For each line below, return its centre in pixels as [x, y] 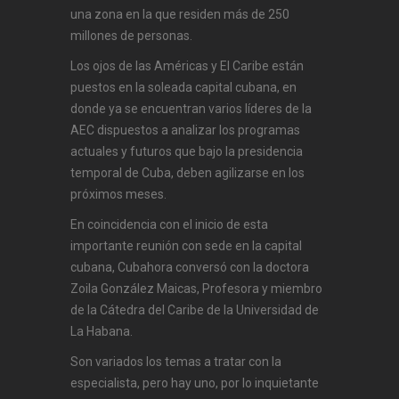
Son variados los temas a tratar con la [176, 362]
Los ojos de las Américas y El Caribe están [187, 66]
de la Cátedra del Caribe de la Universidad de [195, 310]
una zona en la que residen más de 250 [180, 15]
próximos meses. [118, 195]
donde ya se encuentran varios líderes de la [191, 109]
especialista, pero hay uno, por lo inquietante [195, 383]
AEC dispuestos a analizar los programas [185, 130]
